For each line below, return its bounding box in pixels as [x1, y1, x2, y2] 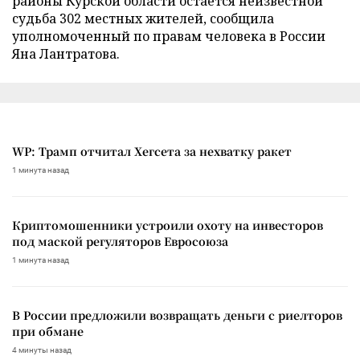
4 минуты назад [12, 345, 72, 354]
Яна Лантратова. [12, 44, 120, 63]
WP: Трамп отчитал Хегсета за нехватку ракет [12, 142, 292, 159]
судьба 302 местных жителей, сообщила [12, 9, 274, 27]
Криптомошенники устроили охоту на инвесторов [12, 216, 323, 233]
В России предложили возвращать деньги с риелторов [12, 306, 342, 323]
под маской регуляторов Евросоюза [12, 232, 228, 249]
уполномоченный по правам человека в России [12, 27, 325, 45]
